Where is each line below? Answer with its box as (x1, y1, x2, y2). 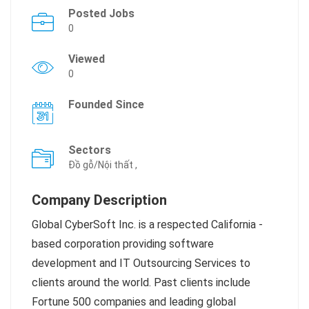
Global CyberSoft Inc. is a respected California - (32, 218, 263, 232)
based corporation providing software (32, 237, 214, 251)
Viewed (68, 52, 105, 66)
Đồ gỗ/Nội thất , (68, 159, 137, 171)
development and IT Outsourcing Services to (32, 257, 250, 270)
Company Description (32, 192, 167, 209)
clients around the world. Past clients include (32, 276, 250, 290)
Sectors (68, 143, 111, 157)
